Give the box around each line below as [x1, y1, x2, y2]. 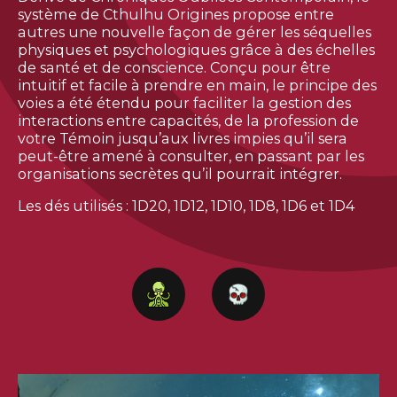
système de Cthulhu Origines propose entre [18, 5, 334, 24]
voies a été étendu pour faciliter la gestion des [18, 94, 351, 113]
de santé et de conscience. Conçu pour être [18, 58, 331, 77]
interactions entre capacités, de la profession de [18, 112, 359, 130]
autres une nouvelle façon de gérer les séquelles [18, 23, 371, 42]
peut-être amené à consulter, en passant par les [18, 147, 364, 166]
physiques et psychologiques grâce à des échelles [18, 41, 375, 59]
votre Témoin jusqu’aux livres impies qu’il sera [18, 129, 347, 148]
